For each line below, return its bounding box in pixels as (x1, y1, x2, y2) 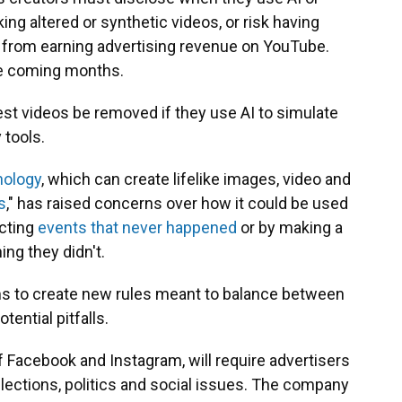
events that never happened (38, 218, 237, 238)
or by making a (237, 218, 343, 238)
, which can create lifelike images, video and (41, 170, 351, 189)
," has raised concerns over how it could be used (6, 194, 348, 214)
